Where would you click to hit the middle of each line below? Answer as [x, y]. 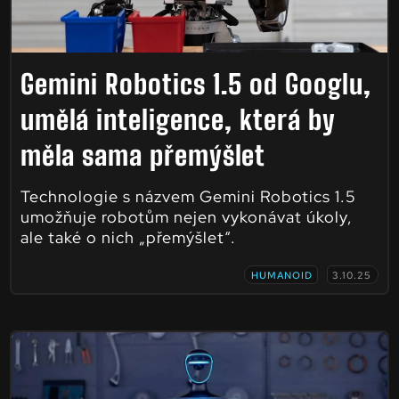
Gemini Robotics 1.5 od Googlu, [195, 83]
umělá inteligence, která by [177, 119]
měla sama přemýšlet [142, 155]
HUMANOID [282, 275]
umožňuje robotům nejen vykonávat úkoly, [186, 216]
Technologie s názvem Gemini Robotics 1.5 [188, 196]
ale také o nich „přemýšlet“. [128, 237]
